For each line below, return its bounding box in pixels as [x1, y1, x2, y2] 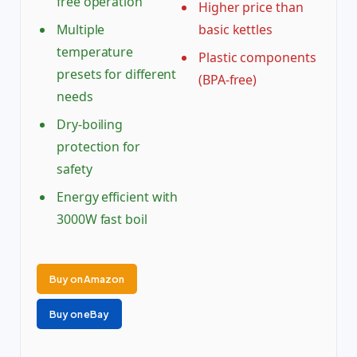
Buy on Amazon [49, 272, 124, 285]
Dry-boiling [57, 116, 124, 134]
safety [57, 160, 92, 178]
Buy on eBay [49, 307, 110, 320]
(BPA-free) [198, 71, 257, 89]
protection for [57, 138, 140, 156]
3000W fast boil [57, 210, 147, 229]
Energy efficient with [57, 188, 178, 206]
